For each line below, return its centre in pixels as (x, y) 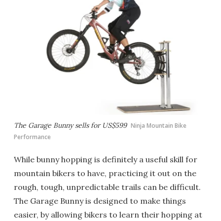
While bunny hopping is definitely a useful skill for (106, 159)
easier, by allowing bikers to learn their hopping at (108, 215)
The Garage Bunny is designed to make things (100, 201)
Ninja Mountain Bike (159, 126)
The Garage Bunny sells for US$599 (70, 125)
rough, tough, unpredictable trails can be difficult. (107, 187)
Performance (32, 137)
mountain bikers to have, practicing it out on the (105, 173)
